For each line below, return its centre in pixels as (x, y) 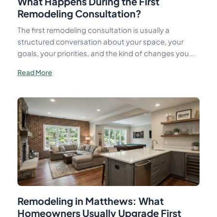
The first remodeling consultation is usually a (93, 30)
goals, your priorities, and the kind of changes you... (106, 53)
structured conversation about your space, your (100, 41)
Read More (35, 72)
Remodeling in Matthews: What (90, 201)
